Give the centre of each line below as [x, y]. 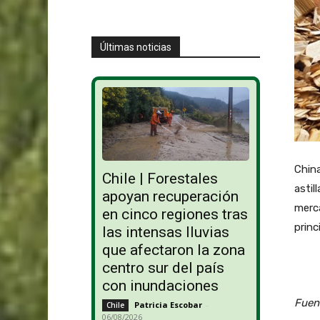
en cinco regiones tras [175, 215]
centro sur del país [163, 268]
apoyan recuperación [170, 197]
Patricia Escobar [168, 305]
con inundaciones [160, 286]
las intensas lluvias [165, 232]
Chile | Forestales [160, 179]
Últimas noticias [135, 47]
